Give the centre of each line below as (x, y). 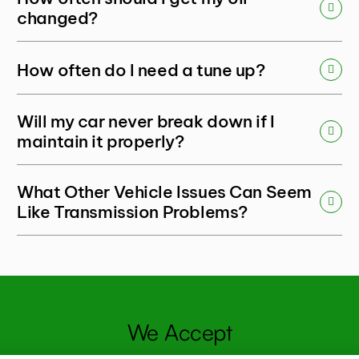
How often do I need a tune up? (141, 70)
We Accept (179, 333)
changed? (57, 18)
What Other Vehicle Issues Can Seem (164, 192)
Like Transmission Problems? (132, 212)
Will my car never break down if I (146, 122)
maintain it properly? (101, 142)
